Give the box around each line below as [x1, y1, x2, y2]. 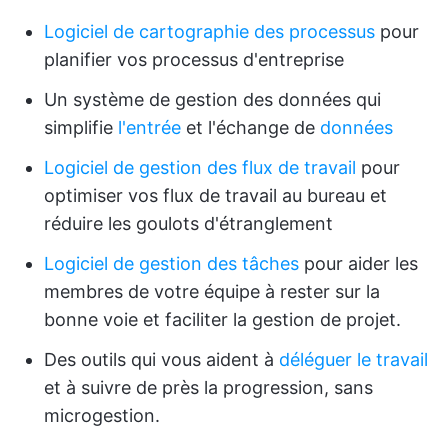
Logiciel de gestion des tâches [44, 253, 299, 274]
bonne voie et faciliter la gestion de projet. [44, 309, 401, 330]
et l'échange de [181, 117, 320, 138]
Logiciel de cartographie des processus [44, 21, 375, 42]
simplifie [44, 117, 118, 138]
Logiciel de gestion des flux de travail [44, 157, 356, 178]
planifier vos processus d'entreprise [44, 49, 344, 70]
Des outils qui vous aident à [44, 349, 279, 370]
